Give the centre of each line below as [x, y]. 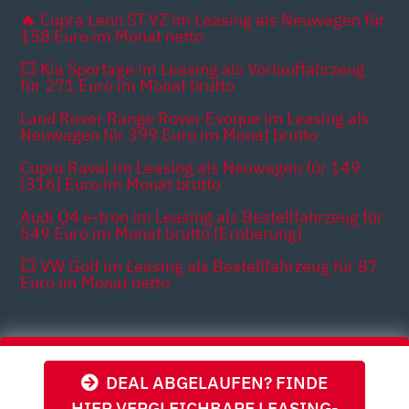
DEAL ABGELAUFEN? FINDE [213, 382]
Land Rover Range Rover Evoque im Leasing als [195, 118]
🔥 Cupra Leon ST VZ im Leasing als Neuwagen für [203, 19]
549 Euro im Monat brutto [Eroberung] [162, 233]
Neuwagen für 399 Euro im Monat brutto [169, 134]
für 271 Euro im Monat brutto [128, 85]
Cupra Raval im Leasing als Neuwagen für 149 [191, 167]
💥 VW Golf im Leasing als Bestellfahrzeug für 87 [199, 266]
